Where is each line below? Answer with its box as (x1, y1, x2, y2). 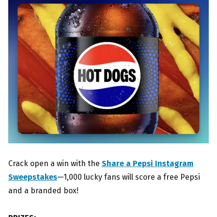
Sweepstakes (8, 172, 57, 182)
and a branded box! (8, 186, 78, 195)
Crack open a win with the (8, 158, 102, 168)
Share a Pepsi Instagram (102, 158, 193, 168)
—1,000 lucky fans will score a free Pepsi (57, 172, 200, 182)
